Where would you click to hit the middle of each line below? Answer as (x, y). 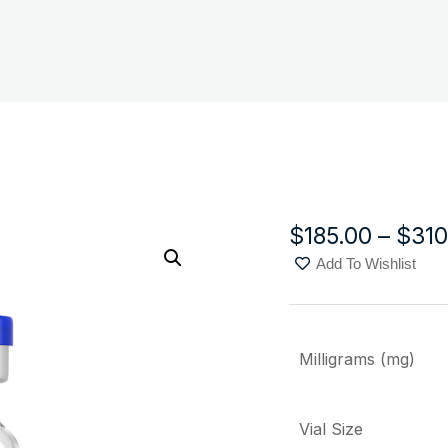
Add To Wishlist (366, 263)
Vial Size (331, 429)
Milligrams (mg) (357, 359)
